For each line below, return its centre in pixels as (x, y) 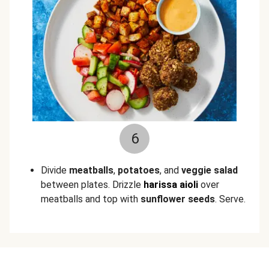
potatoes (139, 170)
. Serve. (230, 199)
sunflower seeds (178, 199)
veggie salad (210, 170)
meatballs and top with (91, 199)
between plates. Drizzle (92, 185)
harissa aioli (171, 185)
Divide (55, 170)
